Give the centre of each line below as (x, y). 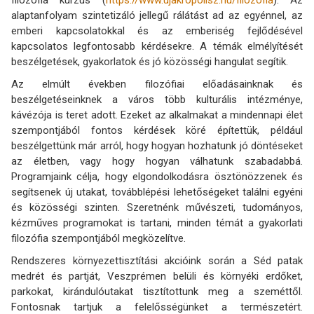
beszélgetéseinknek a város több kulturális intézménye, (157, 99)
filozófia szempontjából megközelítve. (98, 238)
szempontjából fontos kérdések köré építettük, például (157, 130)
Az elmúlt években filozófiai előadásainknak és (157, 84)
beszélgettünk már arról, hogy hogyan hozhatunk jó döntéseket (157, 145)
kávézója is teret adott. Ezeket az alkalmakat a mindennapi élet (157, 115)
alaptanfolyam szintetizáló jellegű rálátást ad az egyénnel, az (157, 15)
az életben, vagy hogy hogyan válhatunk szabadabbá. (157, 161)
